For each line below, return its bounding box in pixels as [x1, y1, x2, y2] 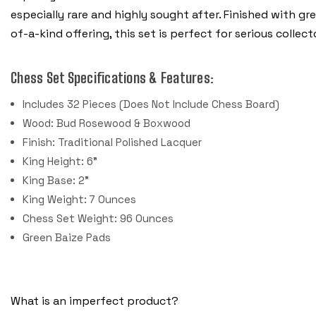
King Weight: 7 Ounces [23, 193, 137, 207]
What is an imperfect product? [11, 293, 178, 308]
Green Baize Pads [23, 231, 111, 245]
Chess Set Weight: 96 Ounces [23, 212, 174, 226]
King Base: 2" [23, 174, 90, 188]
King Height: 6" [23, 154, 98, 169]
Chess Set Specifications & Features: [11, 69, 214, 87]
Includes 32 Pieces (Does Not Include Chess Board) [23, 97, 280, 111]
